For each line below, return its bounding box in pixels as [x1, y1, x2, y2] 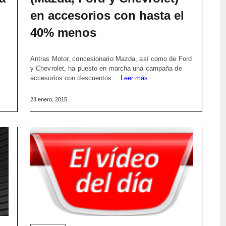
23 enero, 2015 [30, 96, 67, 103]
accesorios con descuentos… [30, 74, 121, 82]
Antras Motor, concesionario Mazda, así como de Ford [30, 55, 192, 63]
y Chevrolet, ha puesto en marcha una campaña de [30, 65, 182, 73]
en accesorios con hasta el [30, 9, 184, 23]
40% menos [30, 26, 96, 40]
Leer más [120, 74, 148, 82]
